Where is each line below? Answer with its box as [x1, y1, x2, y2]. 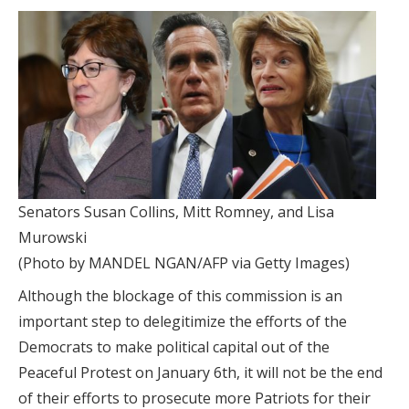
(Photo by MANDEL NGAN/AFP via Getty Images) [18, 253, 350, 274]
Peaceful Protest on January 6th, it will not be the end [18, 362, 383, 383]
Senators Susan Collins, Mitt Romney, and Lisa [18, 202, 334, 223]
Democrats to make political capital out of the [18, 337, 330, 358]
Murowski [18, 227, 87, 248]
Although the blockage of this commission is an [18, 286, 342, 307]
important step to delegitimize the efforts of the [18, 311, 347, 332]
